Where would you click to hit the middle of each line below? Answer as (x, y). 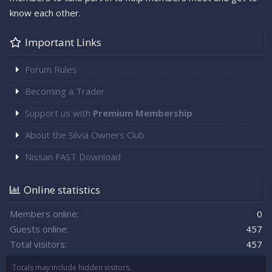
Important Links (63, 42)
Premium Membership (143, 113)
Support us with (59, 113)
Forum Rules (51, 70)
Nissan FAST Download (73, 157)
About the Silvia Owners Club (85, 135)
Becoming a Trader (65, 91)
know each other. (45, 13)
